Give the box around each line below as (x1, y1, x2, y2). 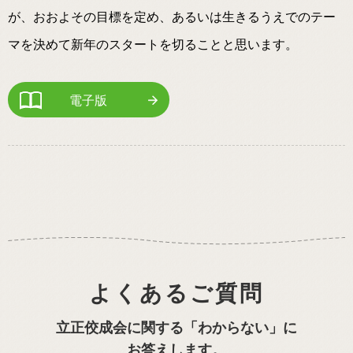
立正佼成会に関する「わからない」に (56, 320, 297, 336)
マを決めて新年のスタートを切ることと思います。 (8, 38, 298, 52)
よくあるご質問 (89, 281, 264, 307)
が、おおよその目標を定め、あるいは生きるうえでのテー (8, 10, 336, 24)
